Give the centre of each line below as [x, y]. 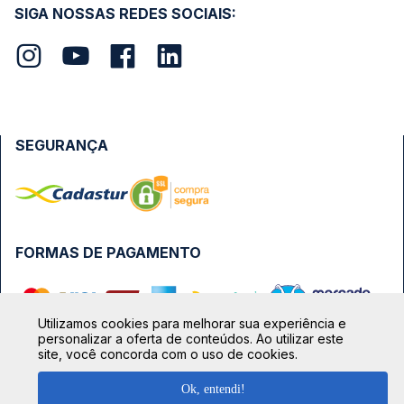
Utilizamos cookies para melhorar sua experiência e [192, 323]
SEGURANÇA [62, 145]
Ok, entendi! [213, 389]
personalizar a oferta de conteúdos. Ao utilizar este [191, 338]
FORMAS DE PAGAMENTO [108, 252]
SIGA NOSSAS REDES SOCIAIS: [125, 14]
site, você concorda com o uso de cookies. [168, 353]
